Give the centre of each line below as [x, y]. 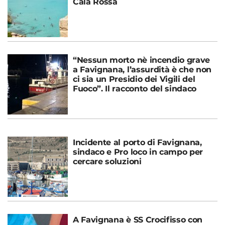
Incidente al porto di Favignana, [137, 142]
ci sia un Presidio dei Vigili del [134, 79]
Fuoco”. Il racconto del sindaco [135, 88]
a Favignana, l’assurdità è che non [142, 69]
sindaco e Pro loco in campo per [138, 152]
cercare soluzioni [107, 161]
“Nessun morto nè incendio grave [142, 60]
